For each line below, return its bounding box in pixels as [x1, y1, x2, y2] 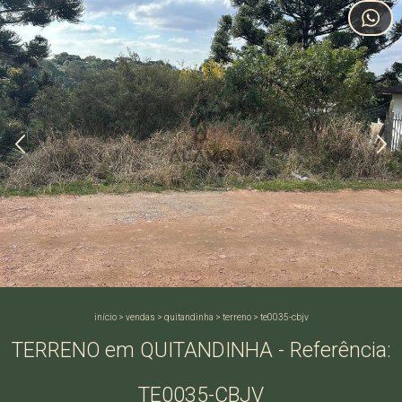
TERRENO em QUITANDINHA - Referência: [11, 338, 391, 363]
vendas [125, 312, 155, 322]
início [93, 312, 117, 322]
